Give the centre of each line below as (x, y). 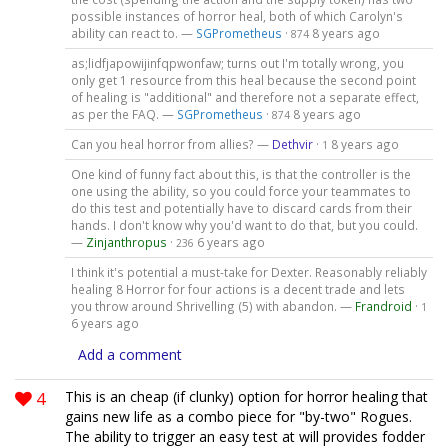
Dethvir (292, 143)
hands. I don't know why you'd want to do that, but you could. (244, 224)
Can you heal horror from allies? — (171, 143)
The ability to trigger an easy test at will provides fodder (245, 436)
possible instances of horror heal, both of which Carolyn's (236, 16)
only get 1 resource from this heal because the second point (243, 80)
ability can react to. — (133, 33)
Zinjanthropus (126, 241)
